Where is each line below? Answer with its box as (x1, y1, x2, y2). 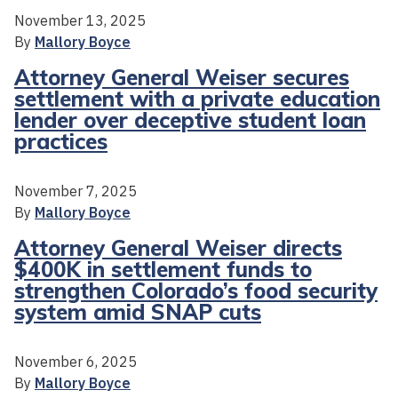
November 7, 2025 (14, 181, 137, 200)
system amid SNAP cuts (14, 298, 261, 325)
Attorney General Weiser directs (14, 234, 342, 261)
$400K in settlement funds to (14, 255, 312, 283)
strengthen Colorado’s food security (14, 276, 378, 304)
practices (14, 127, 107, 155)
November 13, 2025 (14, 11, 146, 29)
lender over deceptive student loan (14, 106, 366, 133)
